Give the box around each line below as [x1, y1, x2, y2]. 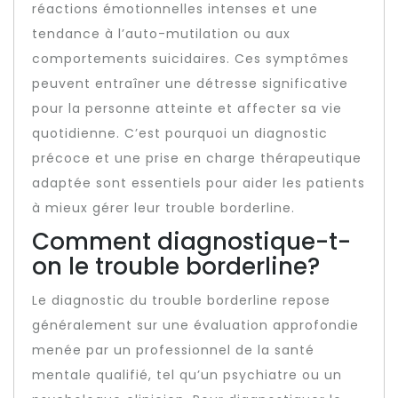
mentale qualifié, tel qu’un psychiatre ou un [32, 366, 342, 384]
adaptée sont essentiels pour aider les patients [32, 174, 365, 192]
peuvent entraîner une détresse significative [32, 75, 348, 92]
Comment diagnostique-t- [32, 226, 351, 258]
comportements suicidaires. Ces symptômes [32, 50, 349, 68]
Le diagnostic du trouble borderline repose [32, 291, 330, 309]
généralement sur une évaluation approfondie [32, 316, 359, 334]
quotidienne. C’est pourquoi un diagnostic [32, 124, 328, 142]
